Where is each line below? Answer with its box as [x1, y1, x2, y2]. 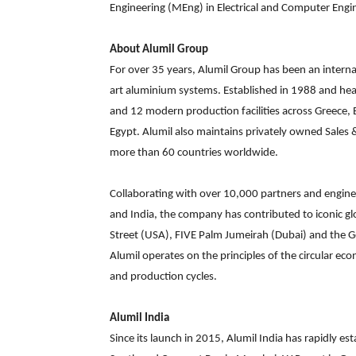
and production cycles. [110, 271, 217, 284]
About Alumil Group [110, 44, 208, 56]
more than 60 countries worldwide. [110, 147, 278, 160]
